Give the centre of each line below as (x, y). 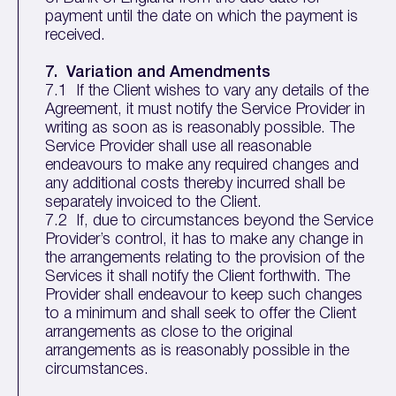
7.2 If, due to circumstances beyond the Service (209, 221)
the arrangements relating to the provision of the (205, 258)
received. (76, 35)
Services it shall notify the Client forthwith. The (198, 277)
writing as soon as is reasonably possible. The (200, 128)
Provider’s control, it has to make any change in (205, 240)
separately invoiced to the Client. (154, 202)
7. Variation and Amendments (158, 72)
